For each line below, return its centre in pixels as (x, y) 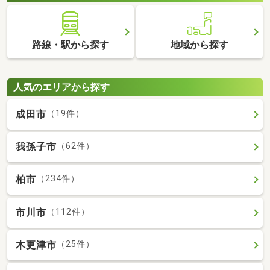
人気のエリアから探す (61, 87)
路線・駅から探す (70, 45)
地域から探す (200, 45)
